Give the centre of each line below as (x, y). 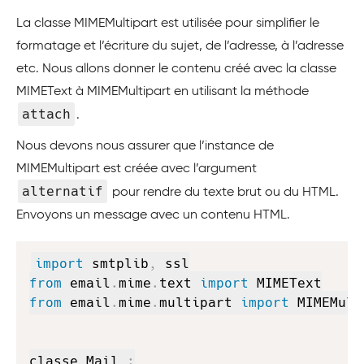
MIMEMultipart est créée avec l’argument (136, 169)
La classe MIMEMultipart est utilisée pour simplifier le (168, 24)
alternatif (63, 191)
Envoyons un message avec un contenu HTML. (153, 215)
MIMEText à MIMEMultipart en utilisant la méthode (162, 92)
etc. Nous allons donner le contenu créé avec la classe (176, 69)
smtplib (116, 264)
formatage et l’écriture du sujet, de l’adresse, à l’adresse (180, 46)
